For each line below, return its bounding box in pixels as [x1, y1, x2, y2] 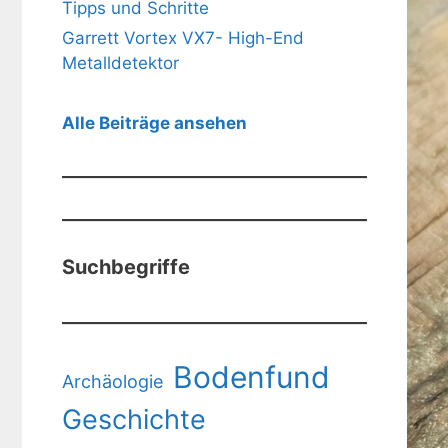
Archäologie [62, 370, 163, 392]
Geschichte [62, 402, 206, 436]
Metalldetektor [62, 52, 179, 73]
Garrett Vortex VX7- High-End [62, 27, 304, 48]
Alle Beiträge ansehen [62, 112, 247, 133]
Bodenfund [173, 358, 330, 395]
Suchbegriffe [62, 254, 190, 279]
